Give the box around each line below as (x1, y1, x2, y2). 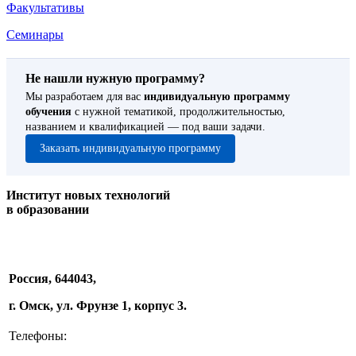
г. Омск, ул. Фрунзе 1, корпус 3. (9, 298, 187, 312)
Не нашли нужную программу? (25, 71, 205, 85)
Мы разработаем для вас (25, 90, 144, 103)
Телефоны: (9, 328, 67, 342)
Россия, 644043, (9, 271, 96, 285)
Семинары (6, 27, 64, 41)
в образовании (6, 202, 89, 216)
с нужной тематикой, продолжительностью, (72, 105, 285, 118)
